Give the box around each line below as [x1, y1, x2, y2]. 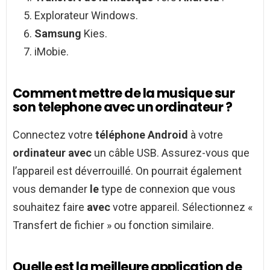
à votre [188, 128, 223, 142]
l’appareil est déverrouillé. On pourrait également [13, 165, 242, 178]
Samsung [34, 27, 84, 40]
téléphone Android [95, 128, 188, 142]
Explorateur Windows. [34, 9, 138, 22]
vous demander [13, 183, 90, 196]
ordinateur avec [13, 146, 92, 160]
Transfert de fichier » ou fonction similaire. [13, 219, 214, 232]
